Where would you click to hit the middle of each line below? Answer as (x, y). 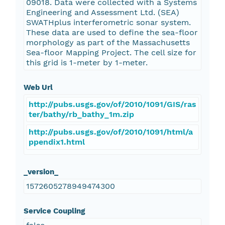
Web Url (38, 88)
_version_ (41, 172)
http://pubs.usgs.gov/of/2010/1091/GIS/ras (112, 104)
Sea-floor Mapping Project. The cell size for (111, 53)
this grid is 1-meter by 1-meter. (87, 63)
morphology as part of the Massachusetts (108, 43)
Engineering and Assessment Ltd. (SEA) (102, 13)
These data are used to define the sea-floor (112, 33)
